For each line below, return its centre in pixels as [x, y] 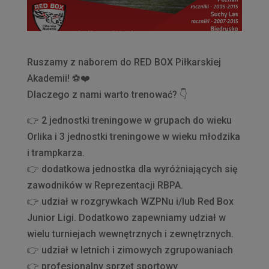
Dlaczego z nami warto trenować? [103, 95]
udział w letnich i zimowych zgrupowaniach [136, 250]
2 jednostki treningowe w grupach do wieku [135, 120]
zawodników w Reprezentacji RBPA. [105, 185]
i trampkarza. [56, 153]
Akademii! [49, 78]
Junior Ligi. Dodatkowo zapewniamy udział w [126, 218]
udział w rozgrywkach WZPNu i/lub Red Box [136, 201]
